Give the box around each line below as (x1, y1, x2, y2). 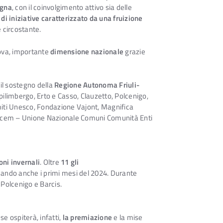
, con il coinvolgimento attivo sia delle (11, 1, 132, 13)
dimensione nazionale (50, 46, 123, 58)
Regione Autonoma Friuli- (54, 79, 139, 91)
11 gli (61, 156, 79, 168)
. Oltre (40, 156, 61, 168)
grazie (123, 46, 145, 58)
